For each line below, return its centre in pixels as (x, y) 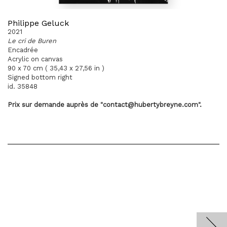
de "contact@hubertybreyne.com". (145, 105)
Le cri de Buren (32, 41)
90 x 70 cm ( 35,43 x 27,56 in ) (56, 68)
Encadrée (23, 50)
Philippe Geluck (38, 23)
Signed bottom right (40, 77)
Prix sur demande (37, 105)
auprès (77, 105)
